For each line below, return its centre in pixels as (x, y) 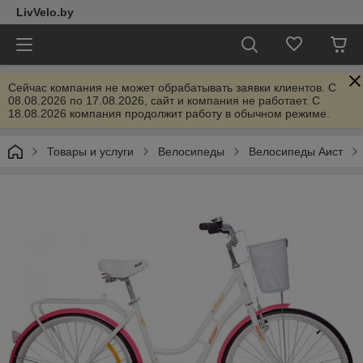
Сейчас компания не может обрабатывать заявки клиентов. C (172, 88)
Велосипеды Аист (296, 152)
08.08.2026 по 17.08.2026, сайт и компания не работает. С (164, 100)
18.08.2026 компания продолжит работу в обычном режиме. (169, 113)
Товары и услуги (90, 152)
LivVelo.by (45, 12)
